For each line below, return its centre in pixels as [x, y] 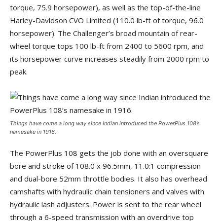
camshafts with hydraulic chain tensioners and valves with [107, 191]
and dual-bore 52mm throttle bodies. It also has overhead [109, 178]
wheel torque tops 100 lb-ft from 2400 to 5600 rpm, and [107, 46]
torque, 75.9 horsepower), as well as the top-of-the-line [105, 7]
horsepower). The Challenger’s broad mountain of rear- [104, 33]
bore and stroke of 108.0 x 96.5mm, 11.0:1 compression [105, 166]
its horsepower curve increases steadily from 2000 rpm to [110, 58]
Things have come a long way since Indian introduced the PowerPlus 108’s [105, 123]
